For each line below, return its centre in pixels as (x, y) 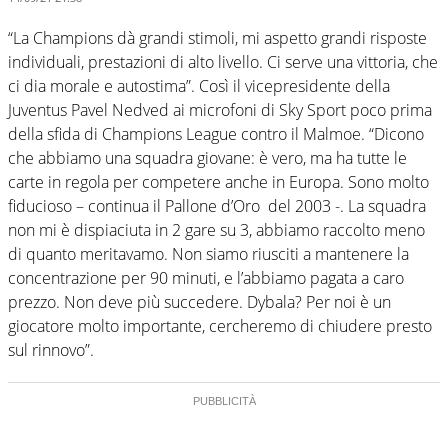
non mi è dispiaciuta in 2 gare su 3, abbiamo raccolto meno (216, 229)
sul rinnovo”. (51, 349)
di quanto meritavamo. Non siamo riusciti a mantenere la (208, 253)
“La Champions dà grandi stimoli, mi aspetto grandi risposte (217, 37)
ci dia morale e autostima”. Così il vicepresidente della (199, 85)
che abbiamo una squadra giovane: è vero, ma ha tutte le (207, 157)
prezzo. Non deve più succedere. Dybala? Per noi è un (199, 301)
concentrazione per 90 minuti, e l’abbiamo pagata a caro (206, 277)
